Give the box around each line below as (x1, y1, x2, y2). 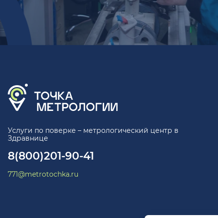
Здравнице (8, 134, 48, 143)
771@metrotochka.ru (8, 170, 78, 179)
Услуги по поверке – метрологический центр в (8, 126, 179, 135)
